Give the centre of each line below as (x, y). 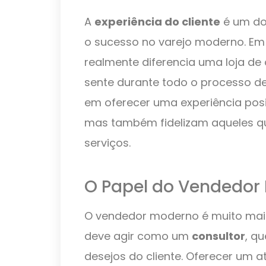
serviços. (107, 143)
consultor (218, 236)
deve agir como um (138, 236)
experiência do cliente (157, 22)
